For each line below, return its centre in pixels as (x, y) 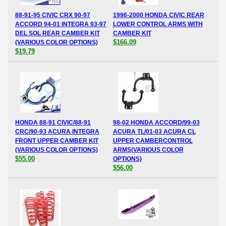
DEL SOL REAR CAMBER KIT (58, 33)
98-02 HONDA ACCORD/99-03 (156, 123)
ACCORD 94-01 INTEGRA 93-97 (61, 24)
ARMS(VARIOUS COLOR (148, 150)
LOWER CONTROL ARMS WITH (158, 24)
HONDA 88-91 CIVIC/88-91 (53, 123)
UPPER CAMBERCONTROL (153, 141)
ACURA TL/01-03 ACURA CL (154, 132)
